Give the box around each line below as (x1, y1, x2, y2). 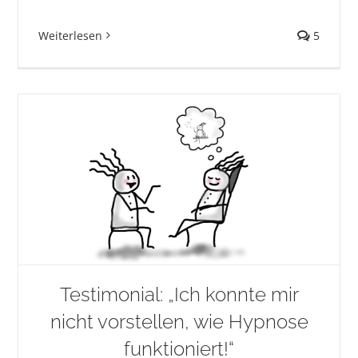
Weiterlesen (38, 27, 103, 43)
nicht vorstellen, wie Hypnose (50, 309, 308, 333)
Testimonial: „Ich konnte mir (59, 282, 299, 306)
